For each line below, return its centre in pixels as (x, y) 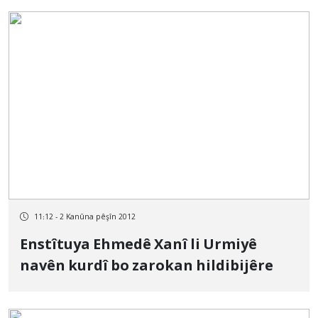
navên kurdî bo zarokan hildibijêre (147, 267)
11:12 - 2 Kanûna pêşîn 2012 (85, 217)
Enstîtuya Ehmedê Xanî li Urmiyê (138, 246)
